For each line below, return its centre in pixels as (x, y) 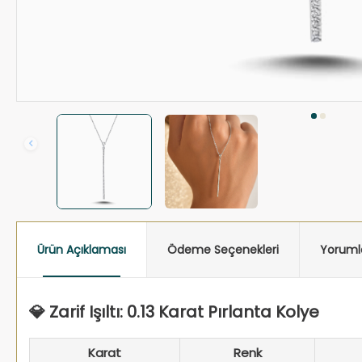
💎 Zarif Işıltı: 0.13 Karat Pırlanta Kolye (174, 311)
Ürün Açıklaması (82, 249)
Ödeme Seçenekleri (223, 249)
